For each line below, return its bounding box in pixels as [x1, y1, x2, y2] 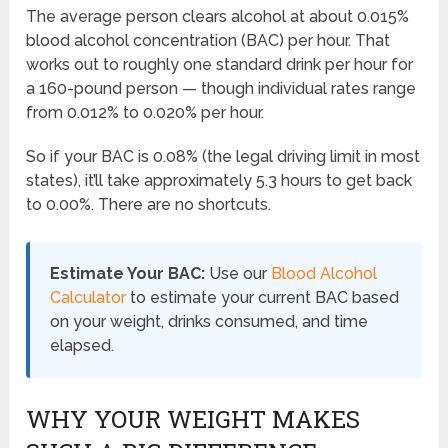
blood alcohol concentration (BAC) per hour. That [26, 31, 391, 51]
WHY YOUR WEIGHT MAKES [26, 403, 361, 436]
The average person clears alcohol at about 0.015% [26, 7, 410, 27]
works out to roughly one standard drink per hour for [26, 55, 414, 75]
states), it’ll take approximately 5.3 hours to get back [26, 171, 413, 191]
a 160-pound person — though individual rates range [26, 79, 417, 99]
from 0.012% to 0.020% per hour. [26, 103, 265, 123]
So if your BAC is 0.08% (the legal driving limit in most [26, 147, 421, 167]
